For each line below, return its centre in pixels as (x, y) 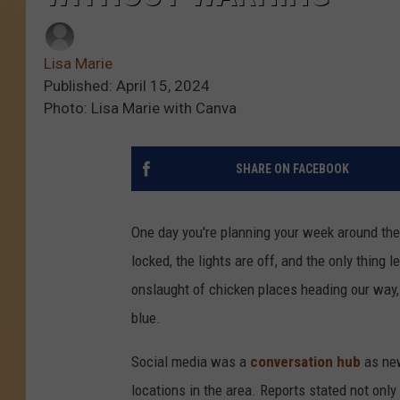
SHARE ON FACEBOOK (292, 169)
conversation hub (307, 362)
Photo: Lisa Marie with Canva (140, 108)
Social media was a (191, 362)
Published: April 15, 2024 (127, 86)
